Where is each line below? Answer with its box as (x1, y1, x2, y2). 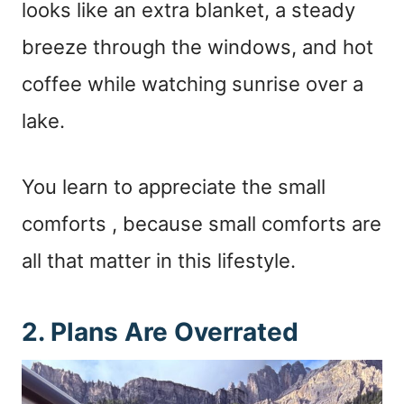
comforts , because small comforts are (22, 211, 381, 235)
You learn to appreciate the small (22, 174, 326, 198)
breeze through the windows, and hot (22, 34, 373, 59)
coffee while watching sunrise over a (22, 71, 363, 96)
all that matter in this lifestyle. (22, 248, 296, 272)
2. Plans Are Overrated (22, 316, 298, 347)
